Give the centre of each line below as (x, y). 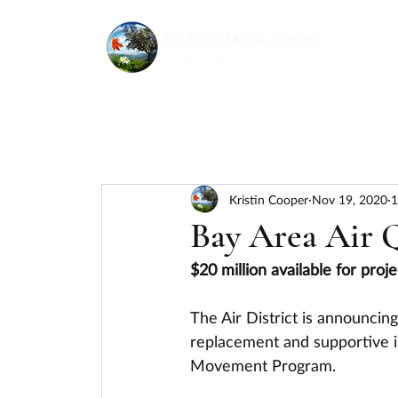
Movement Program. (263, 365)
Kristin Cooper (269, 199)
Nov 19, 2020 (350, 199)
